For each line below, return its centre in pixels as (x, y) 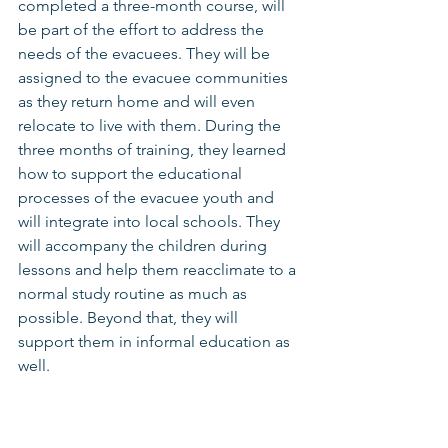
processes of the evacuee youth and (148, 197)
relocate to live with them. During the (151, 125)
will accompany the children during (144, 245)
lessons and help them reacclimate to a (159, 269)
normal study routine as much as (134, 293)
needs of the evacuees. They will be (146, 53)
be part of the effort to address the (143, 29)
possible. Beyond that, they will (130, 317)
